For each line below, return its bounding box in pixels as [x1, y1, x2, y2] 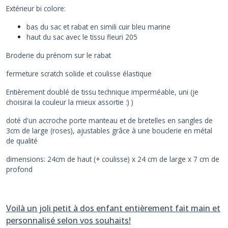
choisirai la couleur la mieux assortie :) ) [6, 97, 133, 107]
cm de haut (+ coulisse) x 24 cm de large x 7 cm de [55, 154, 219, 164]
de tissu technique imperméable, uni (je [71, 87, 198, 97]
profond [6, 164, 33, 174]
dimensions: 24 [6, 154, 55, 164]
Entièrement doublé [6, 87, 71, 97]
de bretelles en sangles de [128, 115, 213, 125]
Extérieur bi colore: [6, 3, 66, 13]
